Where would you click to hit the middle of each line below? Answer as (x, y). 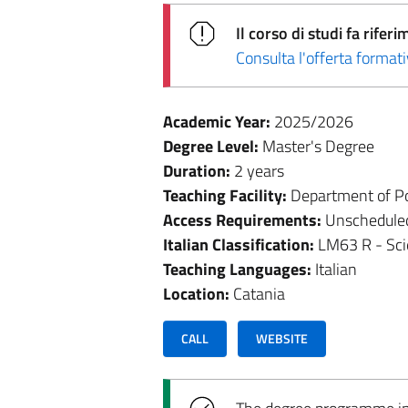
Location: (198, 294)
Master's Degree (318, 146)
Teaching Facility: (226, 195)
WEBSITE (282, 338)
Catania (259, 294)
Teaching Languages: (239, 269)
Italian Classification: (240, 245)
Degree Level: (212, 146)
